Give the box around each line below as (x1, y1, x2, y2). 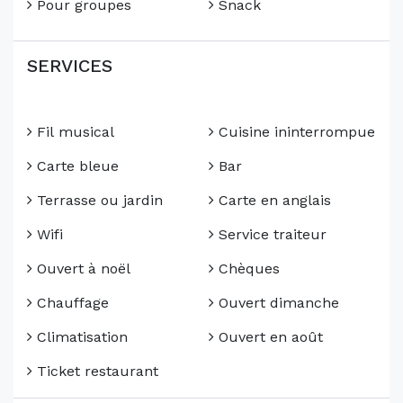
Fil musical (32, 123, 114, 141)
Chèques (214, 260, 280, 278)
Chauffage (32, 294, 109, 312)
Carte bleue (32, 157, 119, 175)
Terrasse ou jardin (32, 192, 163, 210)
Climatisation (32, 328, 128, 346)
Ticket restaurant (32, 363, 158, 381)
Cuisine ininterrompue (214, 123, 375, 141)
